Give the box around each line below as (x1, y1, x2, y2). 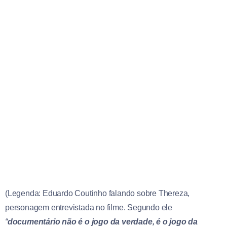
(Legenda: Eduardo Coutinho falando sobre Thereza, (5, 188, 190, 198)
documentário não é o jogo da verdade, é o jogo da (7, 217, 198, 226)
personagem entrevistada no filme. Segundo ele (5, 203, 172, 212)
